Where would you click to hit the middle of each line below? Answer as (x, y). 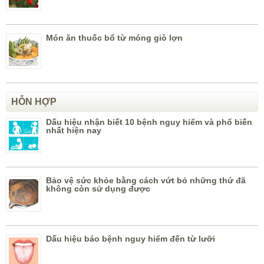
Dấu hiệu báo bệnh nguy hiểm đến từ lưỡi (131, 239)
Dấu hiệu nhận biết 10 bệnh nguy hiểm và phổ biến (149, 122)
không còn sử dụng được (98, 189)
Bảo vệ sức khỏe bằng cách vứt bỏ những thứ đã (146, 181)
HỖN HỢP (34, 102)
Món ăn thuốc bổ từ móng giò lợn (114, 38)
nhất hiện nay (74, 131)
